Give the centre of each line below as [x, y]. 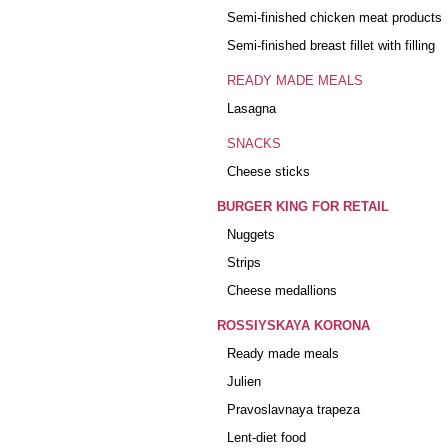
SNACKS [254, 143]
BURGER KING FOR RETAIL [303, 206]
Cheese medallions [282, 290]
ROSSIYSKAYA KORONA [293, 325]
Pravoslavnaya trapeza [293, 409]
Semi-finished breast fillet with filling [331, 45]
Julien [244, 381]
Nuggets [251, 234]
